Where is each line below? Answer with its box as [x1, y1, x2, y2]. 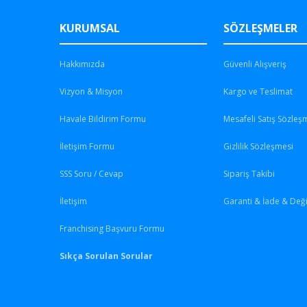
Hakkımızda [60, 58, 105, 70]
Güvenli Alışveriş [223, 58, 286, 70]
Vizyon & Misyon [60, 85, 123, 97]
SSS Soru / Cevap [60, 167, 123, 180]
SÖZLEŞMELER [223, 20, 297, 36]
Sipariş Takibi [223, 167, 275, 180]
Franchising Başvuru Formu [60, 222, 164, 234]
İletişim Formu [60, 140, 114, 152]
